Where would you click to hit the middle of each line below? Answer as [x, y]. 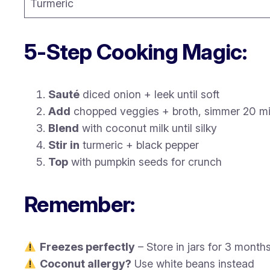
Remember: [80, 205]
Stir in [64, 145]
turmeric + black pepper [139, 145]
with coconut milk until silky [148, 128]
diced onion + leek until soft [149, 95]
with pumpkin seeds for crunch [145, 162]
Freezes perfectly [87, 247]
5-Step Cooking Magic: [135, 52]
